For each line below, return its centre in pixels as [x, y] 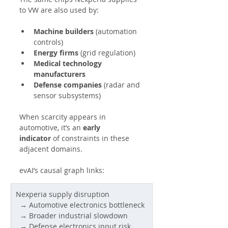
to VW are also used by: [59, 10]
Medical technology [69, 63]
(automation [116, 31]
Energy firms [56, 52]
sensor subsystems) [67, 95]
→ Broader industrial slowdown [74, 215]
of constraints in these [91, 138]
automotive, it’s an [51, 127]
